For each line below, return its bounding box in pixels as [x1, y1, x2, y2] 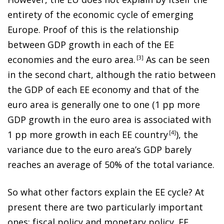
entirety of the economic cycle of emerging [7, 8, 193, 20]
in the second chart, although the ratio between [7, 68, 215, 80]
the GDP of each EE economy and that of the [7, 83, 199, 95]
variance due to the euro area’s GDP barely [7, 143, 191, 155]
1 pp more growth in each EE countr [7, 128, 163, 140]
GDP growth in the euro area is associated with [7, 113, 211, 125]
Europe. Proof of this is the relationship [7, 23, 179, 35]
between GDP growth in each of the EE [7, 38, 174, 50]
